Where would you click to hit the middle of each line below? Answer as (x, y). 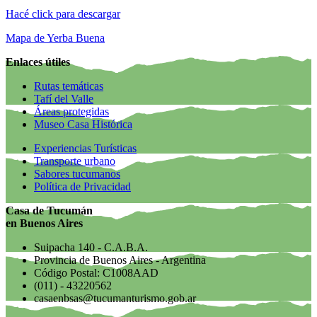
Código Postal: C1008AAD (96, 272)
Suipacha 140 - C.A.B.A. (91, 247)
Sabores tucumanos (77, 173)
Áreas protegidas (71, 111)
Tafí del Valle (64, 98)
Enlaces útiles (38, 62)
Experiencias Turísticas (85, 148)
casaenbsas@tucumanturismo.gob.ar (115, 298)
